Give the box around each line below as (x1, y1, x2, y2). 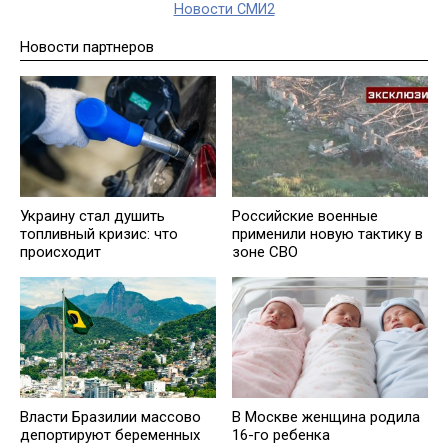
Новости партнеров (20, 38, 154, 57)
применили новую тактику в (232, 225, 423, 244)
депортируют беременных (20, 426, 200, 445)
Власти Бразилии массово (20, 408, 201, 427)
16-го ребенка (232, 426, 330, 445)
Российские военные (232, 207, 378, 226)
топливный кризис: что (20, 225, 178, 244)
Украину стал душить (20, 207, 165, 226)
